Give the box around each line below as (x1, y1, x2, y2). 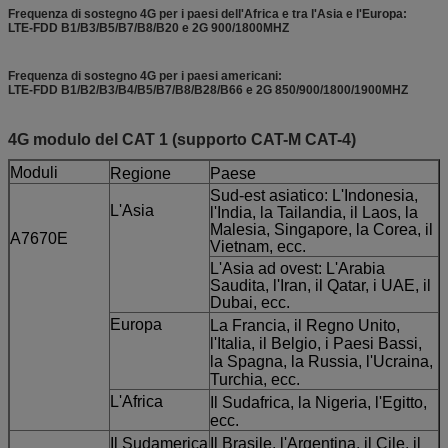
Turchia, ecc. (210, 370, 300, 388)
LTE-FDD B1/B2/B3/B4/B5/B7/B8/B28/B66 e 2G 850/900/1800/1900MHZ (8, 82, 408, 97)
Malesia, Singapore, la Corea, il (210, 220, 433, 238)
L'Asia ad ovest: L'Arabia (210, 259, 385, 277)
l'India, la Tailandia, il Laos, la (210, 203, 418, 221)
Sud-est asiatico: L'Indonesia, (210, 186, 418, 204)
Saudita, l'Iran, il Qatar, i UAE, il (210, 276, 431, 294)
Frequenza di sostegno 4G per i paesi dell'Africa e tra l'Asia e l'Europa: (8, 6, 407, 21)
